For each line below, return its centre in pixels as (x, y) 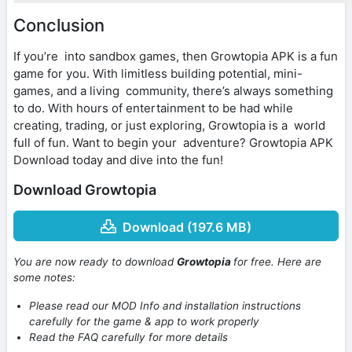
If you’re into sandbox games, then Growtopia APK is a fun (176, 56)
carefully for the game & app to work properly (144, 322)
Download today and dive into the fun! (118, 159)
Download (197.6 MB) (187, 227)
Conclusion (59, 25)
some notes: (44, 278)
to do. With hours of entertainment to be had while (153, 108)
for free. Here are (277, 262)
